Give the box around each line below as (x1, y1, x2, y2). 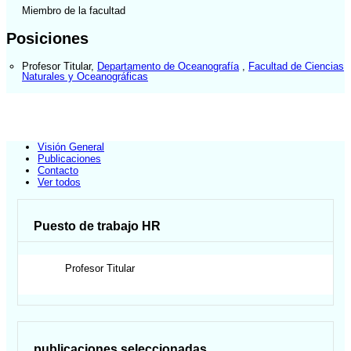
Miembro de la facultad (22, 5, 125, 17)
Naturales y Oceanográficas (22, 70, 148, 82)
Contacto (38, 165, 78, 177)
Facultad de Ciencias (248, 60, 344, 72)
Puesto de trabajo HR (34, 219, 161, 233)
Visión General (38, 141, 104, 154)
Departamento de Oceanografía (97, 60, 239, 72)
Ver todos (38, 176, 81, 189)
